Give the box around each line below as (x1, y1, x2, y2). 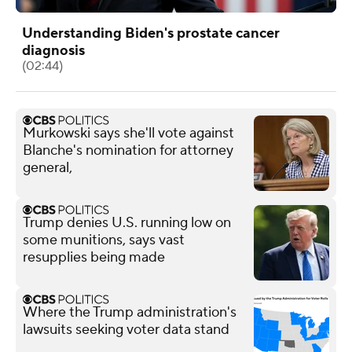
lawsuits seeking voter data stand (23, 320, 229, 339)
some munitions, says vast (23, 230, 185, 249)
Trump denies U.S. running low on (23, 213, 231, 232)
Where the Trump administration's (23, 302, 236, 321)
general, (23, 158, 72, 177)
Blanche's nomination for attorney (23, 141, 233, 159)
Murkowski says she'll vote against (23, 123, 234, 142)
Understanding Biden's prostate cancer (22, 24, 280, 42)
